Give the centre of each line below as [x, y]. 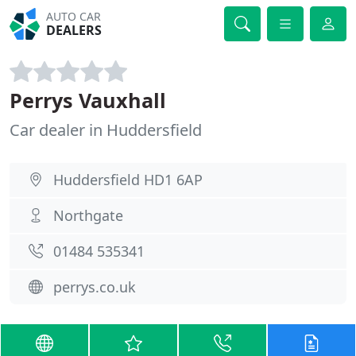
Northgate [88, 215]
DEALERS [74, 30]
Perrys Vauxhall [88, 100]
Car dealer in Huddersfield [106, 130]
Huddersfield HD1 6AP [128, 180]
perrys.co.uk [95, 287]
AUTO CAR [74, 16]
